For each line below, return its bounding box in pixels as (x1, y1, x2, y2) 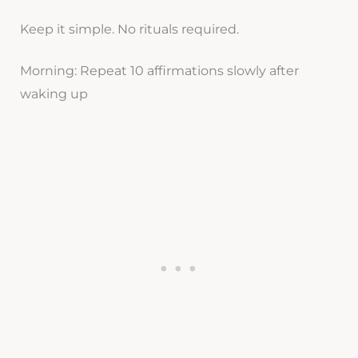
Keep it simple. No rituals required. (19, 21, 239, 37)
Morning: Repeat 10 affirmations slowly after (19, 63, 299, 79)
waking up (19, 86, 88, 102)
